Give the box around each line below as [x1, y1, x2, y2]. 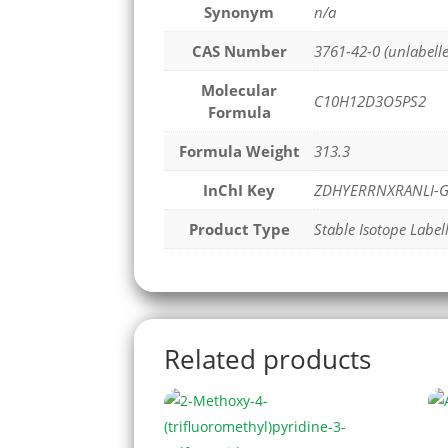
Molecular [201, 80, 278, 101]
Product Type [188, 219, 290, 240]
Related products [164, 340, 372, 377]
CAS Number [191, 41, 287, 62]
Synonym [204, 2, 275, 23]
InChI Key [203, 180, 276, 201]
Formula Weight [178, 141, 300, 162]
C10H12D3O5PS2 [314, 91, 427, 112]
